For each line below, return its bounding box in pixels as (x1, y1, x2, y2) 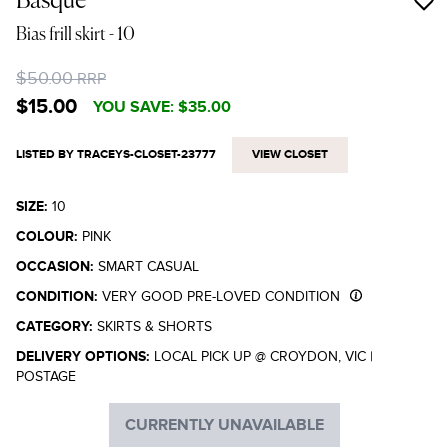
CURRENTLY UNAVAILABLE (124, 415, 324, 436)
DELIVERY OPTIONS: (16, 348, 154, 366)
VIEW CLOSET (252, 147, 328, 163)
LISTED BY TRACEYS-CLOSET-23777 (16, 147, 216, 163)
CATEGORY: (16, 318, 97, 336)
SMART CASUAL (98, 258, 199, 276)
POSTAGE (16, 368, 76, 386)
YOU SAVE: (93, 97, 174, 118)
